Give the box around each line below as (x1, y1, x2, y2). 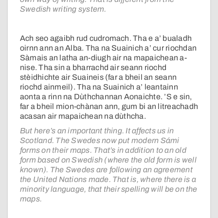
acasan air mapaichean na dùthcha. (20, 112, 146, 121)
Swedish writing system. (20, 5, 107, 14)
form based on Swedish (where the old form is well (20, 156, 197, 164)
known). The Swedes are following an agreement (20, 165, 193, 174)
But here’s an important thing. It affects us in (20, 127, 174, 135)
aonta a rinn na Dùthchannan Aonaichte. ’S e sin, (20, 92, 192, 101)
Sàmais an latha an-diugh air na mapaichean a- (20, 54, 187, 62)
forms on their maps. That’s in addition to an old (20, 146, 186, 155)
